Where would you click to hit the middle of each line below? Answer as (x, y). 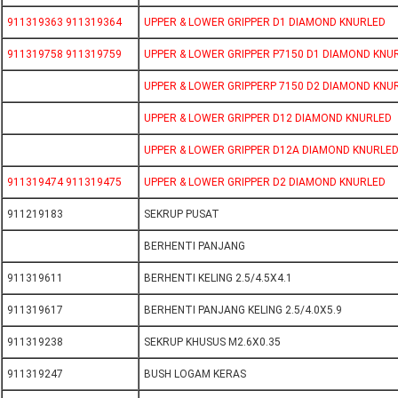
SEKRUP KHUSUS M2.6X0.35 (212, 342)
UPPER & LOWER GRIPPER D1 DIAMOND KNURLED (265, 23)
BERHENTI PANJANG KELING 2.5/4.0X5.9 (243, 310)
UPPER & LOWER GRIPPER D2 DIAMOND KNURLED (265, 183)
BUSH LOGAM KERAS (195, 374)
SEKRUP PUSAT (182, 215)
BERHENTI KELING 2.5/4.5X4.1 (218, 279)
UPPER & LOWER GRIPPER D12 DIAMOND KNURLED (268, 119)
